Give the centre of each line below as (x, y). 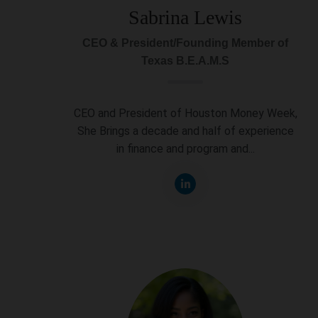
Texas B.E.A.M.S (186, 61)
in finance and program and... (185, 149)
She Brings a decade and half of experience (185, 131)
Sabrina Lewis (186, 18)
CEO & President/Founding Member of (186, 43)
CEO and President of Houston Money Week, (185, 114)
